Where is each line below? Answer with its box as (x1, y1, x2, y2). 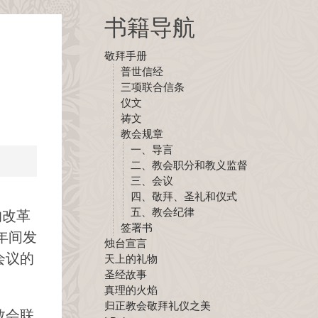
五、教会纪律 (130, 206, 194, 218)
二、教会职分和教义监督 (130, 159, 248, 171)
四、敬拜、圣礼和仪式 (130, 190, 237, 202)
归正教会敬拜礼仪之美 (104, 300, 211, 312)
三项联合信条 (121, 81, 185, 93)
